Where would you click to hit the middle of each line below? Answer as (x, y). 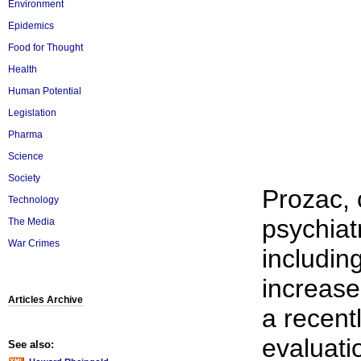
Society (24, 178)
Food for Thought (46, 48)
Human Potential (45, 91)
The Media (31, 222)
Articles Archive (46, 300)
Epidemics (31, 26)
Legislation (32, 113)
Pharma (25, 135)
